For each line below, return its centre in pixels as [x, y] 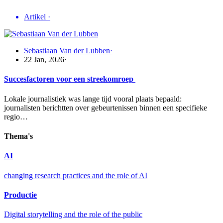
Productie [20, 195]
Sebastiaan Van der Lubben [67, 51]
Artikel [36, 17]
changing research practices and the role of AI [76, 175]
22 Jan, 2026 [44, 60]
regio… [16, 116]
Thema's [18, 136]
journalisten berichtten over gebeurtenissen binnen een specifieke [106, 108]
